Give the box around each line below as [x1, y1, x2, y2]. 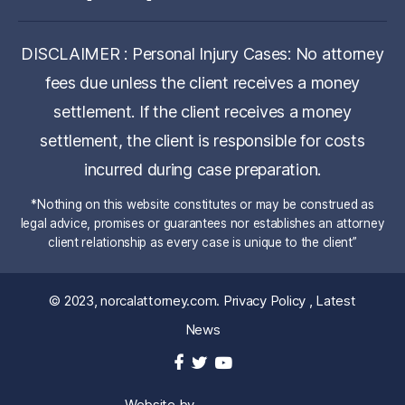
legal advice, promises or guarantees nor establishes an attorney [20, 215, 385, 231]
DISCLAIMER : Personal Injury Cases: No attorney [21, 43, 384, 63]
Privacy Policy [222, 291, 306, 309]
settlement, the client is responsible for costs [40, 130, 365, 150]
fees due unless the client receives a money [44, 72, 361, 92]
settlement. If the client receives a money [53, 101, 352, 121]
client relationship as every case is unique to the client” [48, 234, 357, 250]
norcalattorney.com [100, 291, 217, 309]
